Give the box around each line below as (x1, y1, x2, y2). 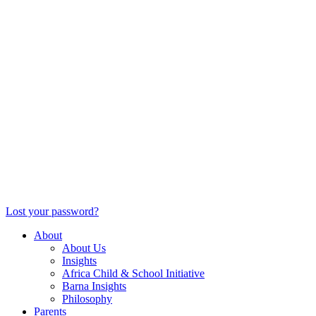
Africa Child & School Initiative (62, 267, 205, 280)
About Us (62, 242, 106, 255)
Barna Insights (62, 280, 126, 293)
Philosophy (62, 293, 112, 305)
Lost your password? (6, 205, 99, 218)
